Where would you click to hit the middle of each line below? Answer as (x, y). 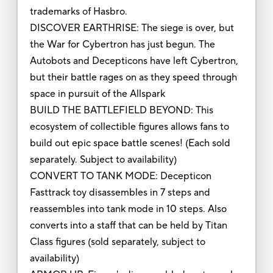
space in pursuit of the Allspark (97, 94)
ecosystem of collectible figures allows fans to (129, 126)
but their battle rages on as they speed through (133, 77)
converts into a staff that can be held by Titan (128, 225)
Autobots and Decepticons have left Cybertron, (134, 61)
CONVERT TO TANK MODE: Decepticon (120, 176)
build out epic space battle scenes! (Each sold (130, 143)
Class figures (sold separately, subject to (117, 242)
